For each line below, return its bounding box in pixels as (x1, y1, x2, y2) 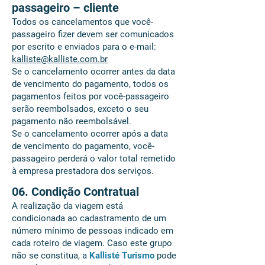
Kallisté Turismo (87, 250, 154, 261)
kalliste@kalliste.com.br (12, 54, 108, 64)
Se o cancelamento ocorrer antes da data (12, 66, 175, 77)
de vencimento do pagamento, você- (12, 141, 154, 151)
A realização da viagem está (12, 201, 123, 211)
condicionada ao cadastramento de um (12, 213, 166, 224)
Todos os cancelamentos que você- (12, 17, 153, 27)
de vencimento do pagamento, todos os (12, 79, 169, 89)
